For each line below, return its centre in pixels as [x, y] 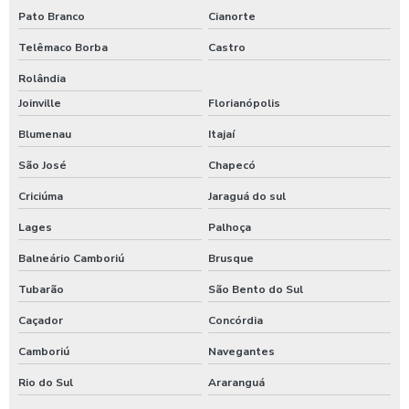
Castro [226, 47]
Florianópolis [244, 103]
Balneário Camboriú [71, 258]
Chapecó [231, 165]
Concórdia [235, 320]
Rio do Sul [46, 382]
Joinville [40, 103]
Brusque [231, 258]
